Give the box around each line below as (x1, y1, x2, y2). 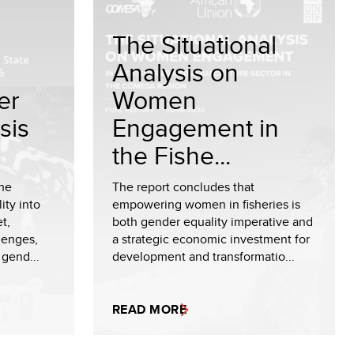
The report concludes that (112, 178, 254, 196)
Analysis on (112, 54, 239, 90)
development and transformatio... (112, 247, 295, 265)
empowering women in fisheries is (112, 195, 300, 213)
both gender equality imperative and (112, 213, 313, 231)
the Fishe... (112, 137, 231, 173)
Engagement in (112, 109, 279, 145)
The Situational (112, 26, 277, 62)
